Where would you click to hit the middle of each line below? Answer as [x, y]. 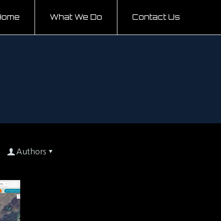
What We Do [76, 17]
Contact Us [156, 17]
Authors [31, 151]
